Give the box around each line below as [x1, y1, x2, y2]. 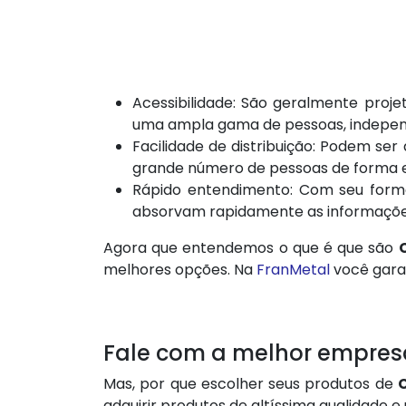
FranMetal [256, 258, 330, 280]
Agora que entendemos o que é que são [103, 237, 399, 258]
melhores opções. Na [103, 258, 256, 280]
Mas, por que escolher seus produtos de [103, 372, 398, 394]
